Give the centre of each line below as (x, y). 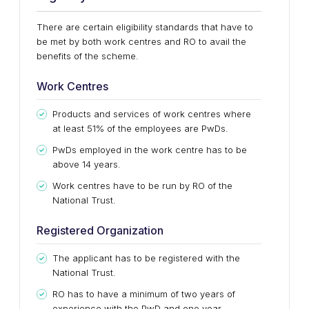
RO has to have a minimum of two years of (144, 294)
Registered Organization (100, 230)
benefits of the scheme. (88, 56)
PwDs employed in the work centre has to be (150, 150)
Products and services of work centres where (152, 114)
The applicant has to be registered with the (146, 258)
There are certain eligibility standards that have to (145, 27)
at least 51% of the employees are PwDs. (140, 128)
